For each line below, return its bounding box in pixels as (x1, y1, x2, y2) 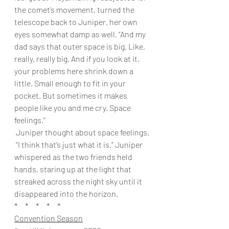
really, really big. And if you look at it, (14, 53, 141, 63)
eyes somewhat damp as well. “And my (14, 29, 147, 39)
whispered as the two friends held (14, 151, 134, 162)
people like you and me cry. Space (14, 102, 132, 112)
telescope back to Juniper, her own (14, 16, 139, 27)
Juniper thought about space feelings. (16, 127, 149, 137)
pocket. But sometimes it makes (14, 90, 129, 100)
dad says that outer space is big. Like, (14, 41, 147, 51)
